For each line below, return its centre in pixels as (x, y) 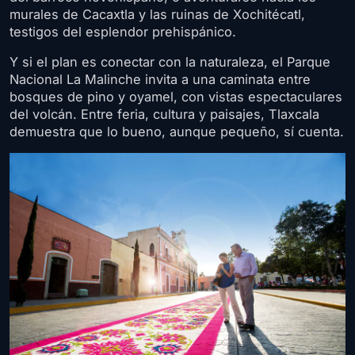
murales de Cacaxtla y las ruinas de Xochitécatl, (157, 15)
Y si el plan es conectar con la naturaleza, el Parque (170, 62)
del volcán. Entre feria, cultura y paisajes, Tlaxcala (164, 115)
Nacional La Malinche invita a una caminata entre (160, 80)
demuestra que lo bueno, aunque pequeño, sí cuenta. (177, 132)
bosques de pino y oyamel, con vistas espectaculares (176, 97)
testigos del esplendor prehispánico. (123, 32)
